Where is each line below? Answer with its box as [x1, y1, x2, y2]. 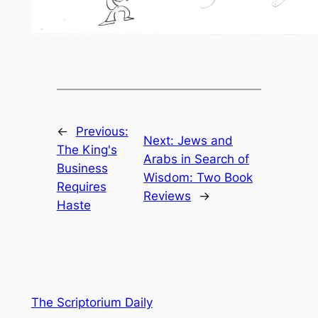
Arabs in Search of [143, 152, 250, 167]
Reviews [143, 189, 192, 204]
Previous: [75, 124, 128, 139]
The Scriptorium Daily [31, 295, 153, 310]
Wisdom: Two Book [143, 170, 253, 185]
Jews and [177, 133, 234, 148]
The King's [56, 143, 117, 158]
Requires [56, 180, 106, 194]
